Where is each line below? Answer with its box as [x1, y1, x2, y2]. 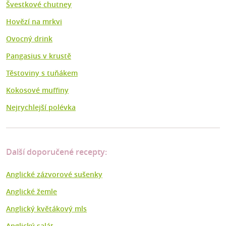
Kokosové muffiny [6, 85, 69, 95]
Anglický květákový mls [6, 204, 87, 214]
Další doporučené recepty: [6, 146, 107, 158]
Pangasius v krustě [6, 51, 71, 61]
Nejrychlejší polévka [6, 102, 76, 112]
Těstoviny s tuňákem [6, 68, 78, 78]
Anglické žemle [6, 187, 57, 197]
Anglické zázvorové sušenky [6, 169, 102, 180]
